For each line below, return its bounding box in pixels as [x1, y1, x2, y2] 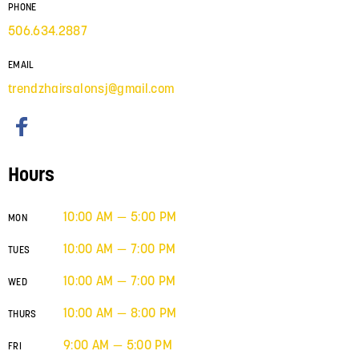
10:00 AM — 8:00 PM [63, 305, 177, 321]
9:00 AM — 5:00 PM [63, 337, 172, 353]
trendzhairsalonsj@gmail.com [8, 79, 175, 96]
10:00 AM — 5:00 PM [63, 208, 177, 225]
